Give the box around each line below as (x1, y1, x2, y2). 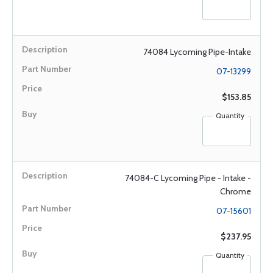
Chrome (220, 186, 251, 197)
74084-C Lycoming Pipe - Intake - (125, 172, 251, 183)
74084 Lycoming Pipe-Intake (143, 46, 251, 57)
